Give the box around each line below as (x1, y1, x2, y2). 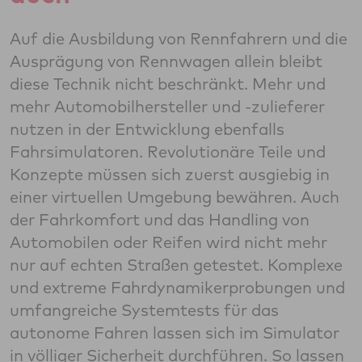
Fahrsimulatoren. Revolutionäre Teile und (10, 141, 326, 162)
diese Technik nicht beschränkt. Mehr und (10, 74, 326, 95)
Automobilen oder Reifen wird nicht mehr (10, 232, 327, 253)
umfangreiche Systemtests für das (10, 300, 279, 321)
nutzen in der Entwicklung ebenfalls (10, 119, 284, 140)
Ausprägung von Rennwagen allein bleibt (10, 51, 322, 72)
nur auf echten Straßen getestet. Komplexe (10, 255, 343, 276)
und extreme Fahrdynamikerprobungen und (10, 277, 345, 298)
